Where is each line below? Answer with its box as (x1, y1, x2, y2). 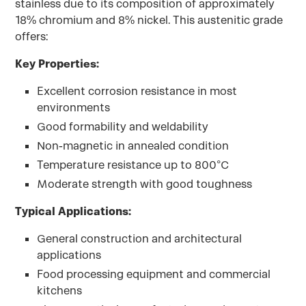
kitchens (37, 283, 83, 298)
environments (37, 100, 111, 115)
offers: (15, 29, 48, 44)
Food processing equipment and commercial (37, 267, 271, 281)
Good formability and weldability (37, 120, 209, 134)
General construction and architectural (37, 232, 242, 246)
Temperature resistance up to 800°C (37, 158, 229, 172)
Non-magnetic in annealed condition (37, 139, 229, 153)
